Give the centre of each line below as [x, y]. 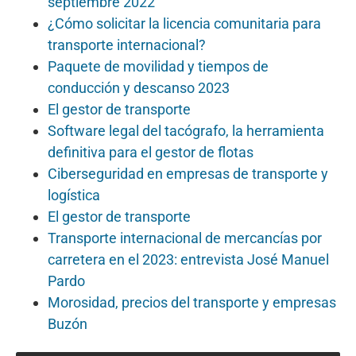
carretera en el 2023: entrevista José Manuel [188, 259]
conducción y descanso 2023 [139, 87]
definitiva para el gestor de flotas [151, 152]
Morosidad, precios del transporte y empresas [192, 302]
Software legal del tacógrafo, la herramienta [186, 130]
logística [74, 195]
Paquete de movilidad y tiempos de [158, 66]
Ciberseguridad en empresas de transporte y [188, 173]
